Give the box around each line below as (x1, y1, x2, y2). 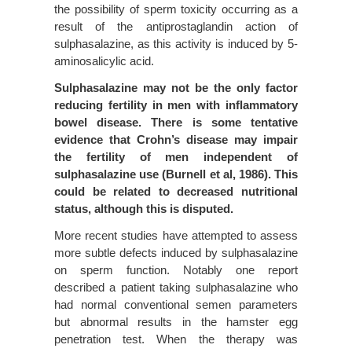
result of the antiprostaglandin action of (54, 19, 298, 33)
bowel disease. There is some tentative (54, 115, 298, 129)
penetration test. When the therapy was (54, 332, 298, 346)
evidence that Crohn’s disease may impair (54, 132, 298, 146)
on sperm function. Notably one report (54, 262, 298, 277)
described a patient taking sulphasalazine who (54, 280, 298, 294)
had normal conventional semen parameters (54, 297, 298, 311)
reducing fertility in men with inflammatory (54, 97, 298, 112)
